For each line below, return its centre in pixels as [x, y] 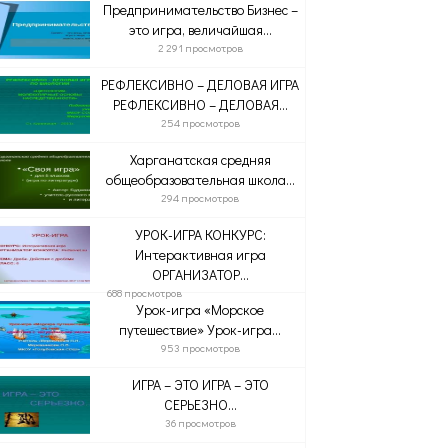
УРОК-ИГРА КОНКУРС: [200, 234]
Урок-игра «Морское [200, 309]
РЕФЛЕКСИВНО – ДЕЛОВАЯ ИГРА [200, 84]
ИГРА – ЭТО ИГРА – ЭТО [200, 384]
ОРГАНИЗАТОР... [200, 274]
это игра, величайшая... [200, 29]
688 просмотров [144, 292]
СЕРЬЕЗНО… [200, 404]
